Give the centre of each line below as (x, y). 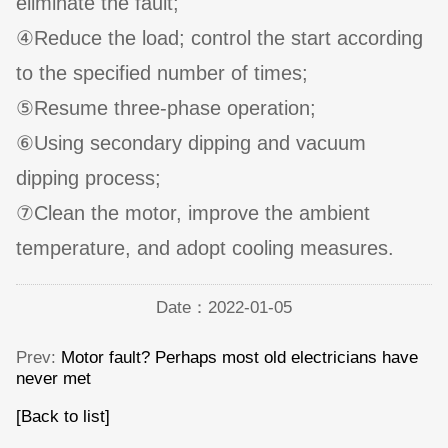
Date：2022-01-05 (224, 307)
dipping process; (88, 178)
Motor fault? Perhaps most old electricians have (239, 356)
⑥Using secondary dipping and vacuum (191, 143)
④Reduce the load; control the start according (219, 38)
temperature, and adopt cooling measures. (205, 248)
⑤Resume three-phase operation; (166, 108)
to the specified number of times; (162, 73)
